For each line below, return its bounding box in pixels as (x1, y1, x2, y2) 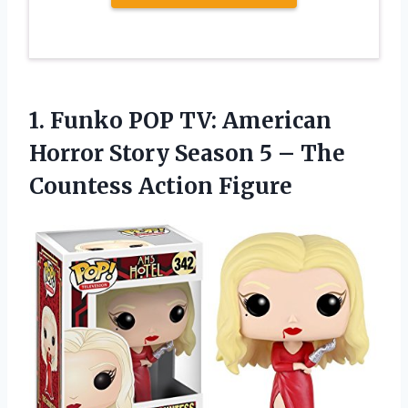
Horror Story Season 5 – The (29, 138, 345, 168)
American (217, 106, 331, 135)
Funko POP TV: (50, 106, 217, 135)
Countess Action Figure (29, 171, 292, 200)
